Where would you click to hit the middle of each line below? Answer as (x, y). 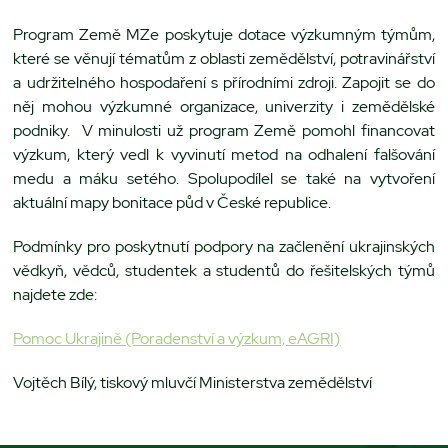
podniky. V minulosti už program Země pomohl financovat (224, 130)
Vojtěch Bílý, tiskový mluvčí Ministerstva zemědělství (193, 382)
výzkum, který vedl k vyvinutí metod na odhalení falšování (224, 154)
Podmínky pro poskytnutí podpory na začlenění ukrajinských (224, 246)
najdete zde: (55, 294)
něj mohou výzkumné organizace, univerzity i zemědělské (224, 106)
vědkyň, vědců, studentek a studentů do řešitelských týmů (224, 270)
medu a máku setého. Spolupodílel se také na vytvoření (224, 178)
